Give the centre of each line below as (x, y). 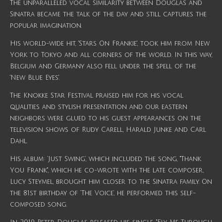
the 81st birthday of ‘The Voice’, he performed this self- (103, 194)
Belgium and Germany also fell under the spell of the (103, 67)
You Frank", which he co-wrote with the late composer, (107, 171)
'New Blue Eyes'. (35, 78)
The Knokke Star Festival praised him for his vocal (97, 96)
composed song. (38, 205)
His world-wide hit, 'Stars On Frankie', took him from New (110, 44)
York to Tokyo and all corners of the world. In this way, (111, 55)
